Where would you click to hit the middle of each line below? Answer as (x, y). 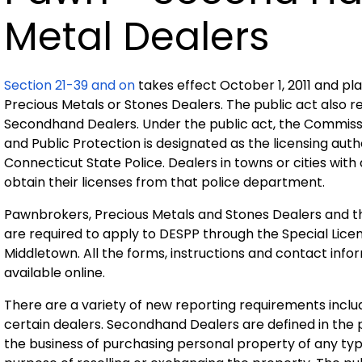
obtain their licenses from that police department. (164, 182)
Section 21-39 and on (69, 85)
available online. (55, 272)
